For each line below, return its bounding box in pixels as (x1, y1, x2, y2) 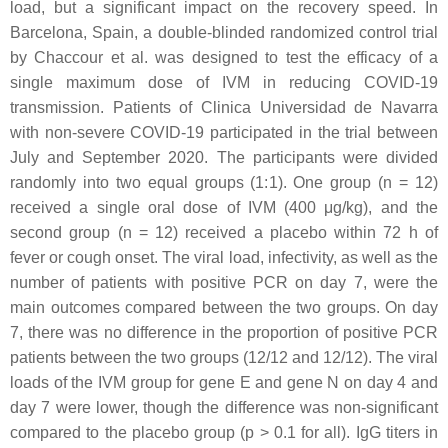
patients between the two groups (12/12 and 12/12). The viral (10, 349, 438, 366)
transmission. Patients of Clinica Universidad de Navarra (10, 99, 438, 116)
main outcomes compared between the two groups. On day (10, 299, 438, 316)
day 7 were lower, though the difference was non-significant (10, 399, 438, 416)
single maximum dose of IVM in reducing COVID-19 (10, 74, 438, 91)
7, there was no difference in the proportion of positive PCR (10, 324, 438, 341)
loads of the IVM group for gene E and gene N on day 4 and (10, 374, 438, 391)
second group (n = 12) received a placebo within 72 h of (10, 224, 438, 241)
